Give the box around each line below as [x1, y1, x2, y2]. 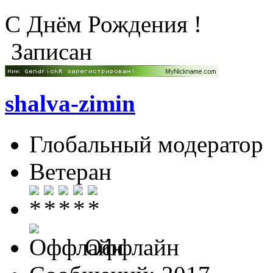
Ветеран [29, 158, 112, 185]
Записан [5, 38, 92, 65]
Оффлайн [79, 233, 179, 260]
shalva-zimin [5, 90, 135, 117]
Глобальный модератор [29, 130, 263, 157]
